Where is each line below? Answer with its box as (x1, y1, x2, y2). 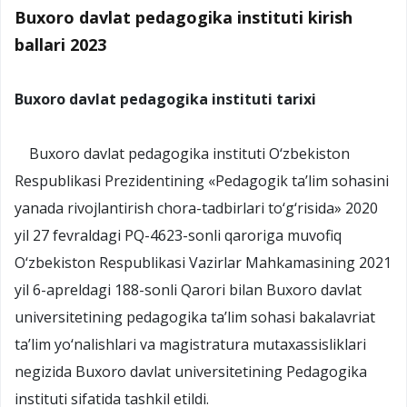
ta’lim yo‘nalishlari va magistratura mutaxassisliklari (15, 333, 366, 354)
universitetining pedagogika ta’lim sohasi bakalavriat (15, 306, 375, 327)
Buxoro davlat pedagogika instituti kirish (15, 5, 352, 28)
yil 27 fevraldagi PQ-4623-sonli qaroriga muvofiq (15, 224, 342, 245)
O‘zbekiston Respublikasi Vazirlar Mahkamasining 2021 (15, 252, 392, 273)
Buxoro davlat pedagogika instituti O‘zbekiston (15, 143, 350, 164)
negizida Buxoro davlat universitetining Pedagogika (15, 361, 367, 382)
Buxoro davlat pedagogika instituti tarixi (15, 88, 316, 109)
